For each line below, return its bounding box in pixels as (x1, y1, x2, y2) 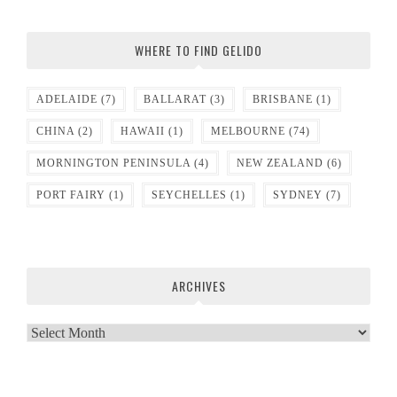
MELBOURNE (211, 124, 285, 137)
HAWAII (121, 124, 165, 137)
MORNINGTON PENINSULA (36, 156, 191, 169)
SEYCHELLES (152, 188, 227, 201)
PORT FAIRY (36, 188, 105, 201)
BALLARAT (144, 92, 206, 105)
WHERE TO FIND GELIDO (135, 40, 262, 59)
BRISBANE (253, 92, 313, 105)
